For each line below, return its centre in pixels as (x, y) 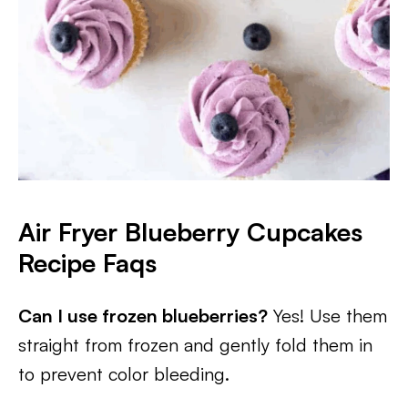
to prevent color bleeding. (124, 374)
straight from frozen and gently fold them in (195, 345)
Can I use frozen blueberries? (143, 316)
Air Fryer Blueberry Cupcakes (190, 232)
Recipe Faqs (87, 263)
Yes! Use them (327, 316)
